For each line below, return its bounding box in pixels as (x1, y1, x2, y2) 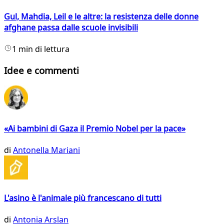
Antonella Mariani (13, 144, 80, 155)
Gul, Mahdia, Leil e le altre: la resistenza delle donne (4, 10, 198, 22)
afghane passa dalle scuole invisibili (4, 21, 138, 33)
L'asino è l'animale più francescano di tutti (4, 192, 161, 204)
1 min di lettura (12, 43, 69, 54)
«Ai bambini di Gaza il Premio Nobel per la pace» (4, 122, 185, 134)
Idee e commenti (4, 63, 79, 76)
